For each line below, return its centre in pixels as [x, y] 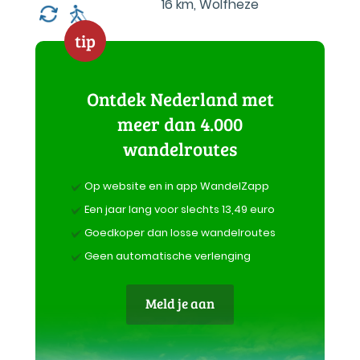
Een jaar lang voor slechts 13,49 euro [180, 209]
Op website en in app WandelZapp [177, 186]
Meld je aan [180, 303]
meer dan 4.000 [180, 123]
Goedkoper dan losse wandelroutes [180, 233]
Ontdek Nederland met [180, 98]
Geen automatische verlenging [168, 256]
